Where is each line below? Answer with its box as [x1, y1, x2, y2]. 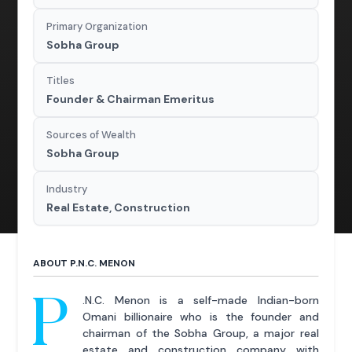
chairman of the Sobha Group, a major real [82, 326, 319, 341]
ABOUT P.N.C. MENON [33, 257, 136, 270]
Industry [46, 182, 88, 196]
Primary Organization [46, 20, 148, 34]
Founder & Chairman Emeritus [46, 92, 215, 107]
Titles [46, 74, 75, 88]
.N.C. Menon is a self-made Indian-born [82, 293, 319, 308]
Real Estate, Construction [46, 200, 191, 215]
